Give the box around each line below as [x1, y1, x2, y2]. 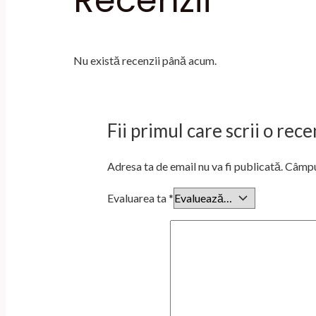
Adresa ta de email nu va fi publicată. [107, 159, 283, 174]
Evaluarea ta [107, 191, 169, 205]
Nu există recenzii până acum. [73, 54, 217, 68]
